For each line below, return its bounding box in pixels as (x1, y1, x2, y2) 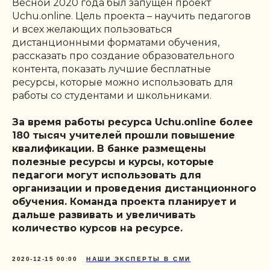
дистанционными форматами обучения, (12, 36, 219, 48)
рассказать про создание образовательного (12, 49, 234, 61)
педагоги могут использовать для (12, 169, 201, 181)
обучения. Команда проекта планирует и (12, 195, 236, 207)
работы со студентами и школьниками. (12, 89, 212, 101)
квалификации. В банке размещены (12, 142, 206, 154)
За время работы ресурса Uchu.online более (12, 116, 253, 128)
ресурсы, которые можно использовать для (12, 76, 233, 88)
